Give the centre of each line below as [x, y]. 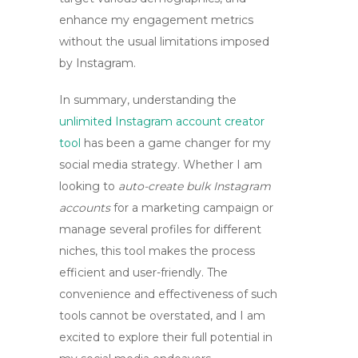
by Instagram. [97, 63]
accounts [85, 208]
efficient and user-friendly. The [143, 272]
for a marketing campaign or [192, 208]
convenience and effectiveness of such [168, 294]
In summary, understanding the [148, 100]
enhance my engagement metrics [156, 20]
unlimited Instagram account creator [162, 121]
